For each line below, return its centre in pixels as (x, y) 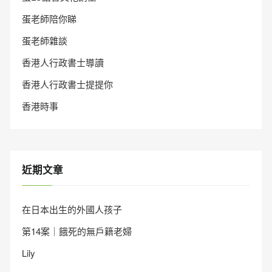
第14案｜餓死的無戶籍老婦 (77, 231)
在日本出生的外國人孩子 (72, 209)
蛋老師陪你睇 (49, 18)
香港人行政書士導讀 (63, 62)
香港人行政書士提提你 (67, 84)
